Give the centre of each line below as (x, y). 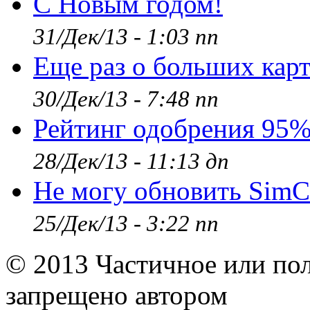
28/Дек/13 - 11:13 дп (131, 162)
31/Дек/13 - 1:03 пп (126, 37)
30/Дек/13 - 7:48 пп (126, 99)
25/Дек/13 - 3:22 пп (126, 224)
